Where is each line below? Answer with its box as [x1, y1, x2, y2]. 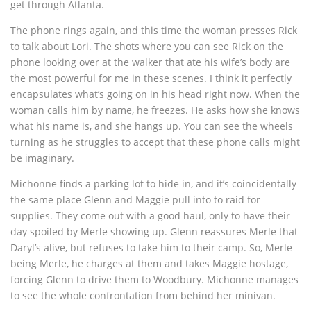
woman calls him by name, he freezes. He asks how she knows [10, 103, 300, 117]
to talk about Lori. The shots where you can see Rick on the [10, 40, 283, 53]
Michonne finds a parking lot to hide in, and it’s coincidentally [10, 177, 296, 191]
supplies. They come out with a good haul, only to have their [10, 209, 290, 223]
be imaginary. [10, 151, 74, 165]
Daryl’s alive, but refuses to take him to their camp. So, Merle [10, 241, 292, 255]
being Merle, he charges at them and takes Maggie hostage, [10, 257, 288, 271]
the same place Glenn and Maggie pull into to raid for [10, 193, 260, 207]
